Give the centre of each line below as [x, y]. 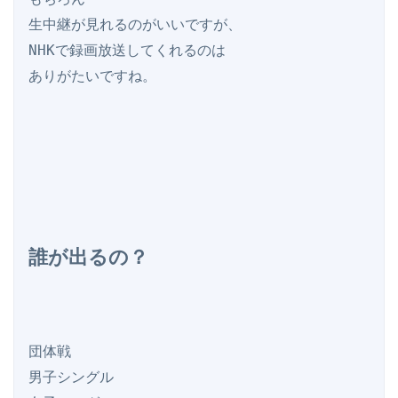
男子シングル [71, 377]
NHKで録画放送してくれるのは [127, 51]
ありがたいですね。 [92, 76]
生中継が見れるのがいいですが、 [135, 25]
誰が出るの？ [88, 257]
